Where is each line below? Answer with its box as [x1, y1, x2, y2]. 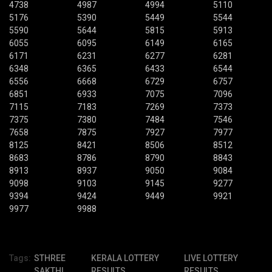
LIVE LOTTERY [183, 253, 238, 263]
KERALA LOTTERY [91, 253, 160, 263]
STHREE [34, 253, 66, 263]
